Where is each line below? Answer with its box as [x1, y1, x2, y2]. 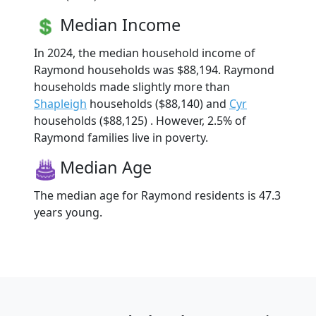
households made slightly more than [34, 78, 230, 95]
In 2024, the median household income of [34, 44, 255, 61]
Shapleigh [34, 95, 87, 111]
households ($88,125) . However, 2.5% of [34, 112, 246, 128]
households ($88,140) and [87, 95, 229, 111]
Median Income [60, 13, 181, 36]
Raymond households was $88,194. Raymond [34, 61, 274, 78]
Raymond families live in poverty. [34, 129, 208, 145]
